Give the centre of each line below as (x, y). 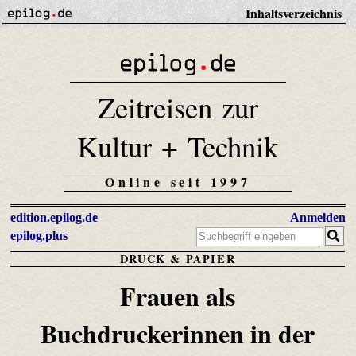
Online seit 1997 (178, 182)
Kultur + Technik (178, 146)
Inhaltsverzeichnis (293, 13)
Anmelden (318, 218)
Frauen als (178, 296)
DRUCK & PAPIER (178, 259)
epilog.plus (39, 236)
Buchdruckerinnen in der (178, 334)
